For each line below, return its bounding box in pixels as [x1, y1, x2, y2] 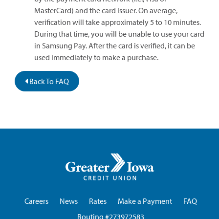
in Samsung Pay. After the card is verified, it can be [34, 40, 195, 50]
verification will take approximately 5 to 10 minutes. [34, 17, 201, 27]
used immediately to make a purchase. [34, 52, 158, 62]
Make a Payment [117, 196, 172, 206]
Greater [154, 152, 178, 162]
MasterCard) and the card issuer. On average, [34, 5, 177, 15]
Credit [154, 175, 174, 186]
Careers [24, 196, 48, 206]
